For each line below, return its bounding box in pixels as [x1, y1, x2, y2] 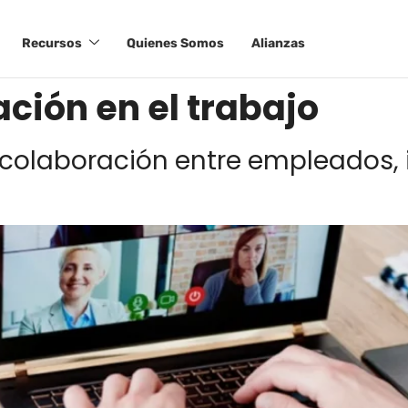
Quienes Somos [126, 35, 224, 51]
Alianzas [250, 35, 305, 51]
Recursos [21, 35, 82, 51]
